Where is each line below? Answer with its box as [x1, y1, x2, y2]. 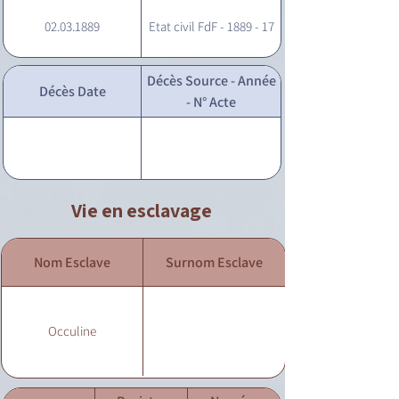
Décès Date [38, 81, 106, 101]
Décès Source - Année [146, 70, 276, 90]
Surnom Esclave [166, 252, 263, 272]
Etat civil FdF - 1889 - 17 [148, 18, 274, 35]
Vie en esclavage [71, 198, 212, 223]
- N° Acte [186, 92, 236, 111]
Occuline [48, 322, 96, 339]
